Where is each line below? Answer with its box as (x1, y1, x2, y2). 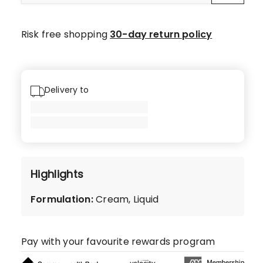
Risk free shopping (21, 28, 110, 41)
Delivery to (45, 84, 89, 96)
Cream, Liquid (96, 193, 159, 206)
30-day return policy (110, 28, 213, 41)
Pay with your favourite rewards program (21, 235, 215, 248)
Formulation (31, 193, 91, 206)
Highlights (31, 167, 84, 181)
